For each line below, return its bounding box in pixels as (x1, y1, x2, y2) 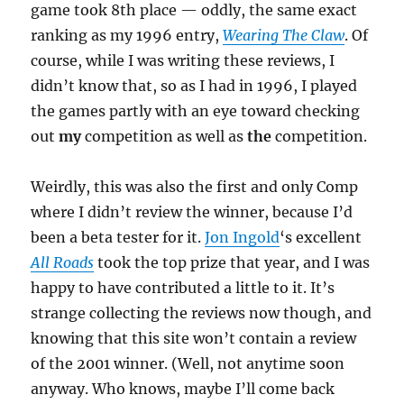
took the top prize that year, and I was (94, 253, 371, 271)
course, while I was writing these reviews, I (31, 51, 335, 69)
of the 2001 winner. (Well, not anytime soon (31, 354, 345, 372)
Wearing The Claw (223, 26, 345, 44)
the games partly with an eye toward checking (31, 102, 361, 120)
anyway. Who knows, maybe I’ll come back (31, 380, 335, 398)
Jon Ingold (205, 228, 280, 246)
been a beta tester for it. (31, 228, 206, 246)
